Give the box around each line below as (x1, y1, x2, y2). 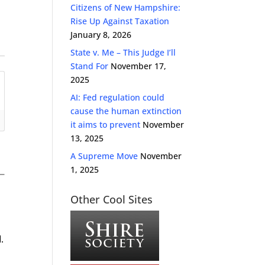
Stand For (70, 60, 109, 72)
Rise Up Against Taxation (70, 15, 170, 27)
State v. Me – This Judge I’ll (70, 47, 176, 58)
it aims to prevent (70, 119, 141, 130)
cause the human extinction (70, 105, 182, 117)
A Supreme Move (70, 150, 138, 161)
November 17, (111, 60, 167, 72)
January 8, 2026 (70, 29, 132, 40)
